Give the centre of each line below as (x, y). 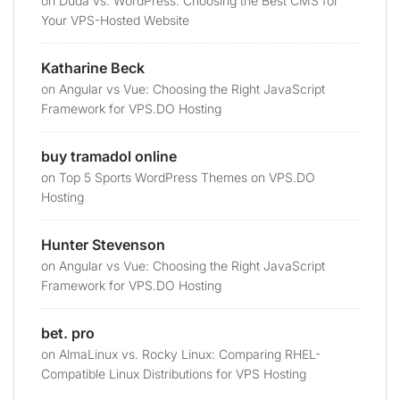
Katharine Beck (93, 68)
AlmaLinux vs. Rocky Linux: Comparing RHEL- (190, 354)
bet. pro (68, 333)
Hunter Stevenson (103, 245)
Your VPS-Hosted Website (115, 20)
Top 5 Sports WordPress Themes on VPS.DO (187, 177)
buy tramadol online (109, 156)
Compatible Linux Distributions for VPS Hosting (174, 374)
